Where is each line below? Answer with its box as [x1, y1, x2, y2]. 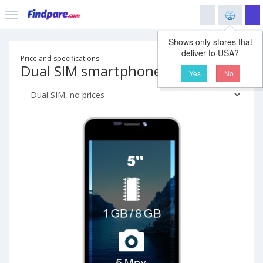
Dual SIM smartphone [21, 61, 161, 80]
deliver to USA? [181, 47, 239, 59]
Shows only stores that [168, 36, 252, 48]
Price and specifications [21, 53, 99, 63]
